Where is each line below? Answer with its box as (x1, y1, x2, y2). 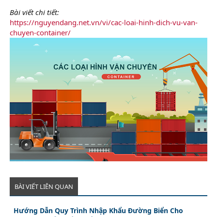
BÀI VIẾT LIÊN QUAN (15, 182, 73, 191)
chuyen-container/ (10, 27, 71, 37)
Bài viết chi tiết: (10, 7, 59, 17)
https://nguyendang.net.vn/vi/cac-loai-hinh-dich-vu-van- (10, 17, 198, 27)
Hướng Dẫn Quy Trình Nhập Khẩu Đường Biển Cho (14, 205, 184, 215)
